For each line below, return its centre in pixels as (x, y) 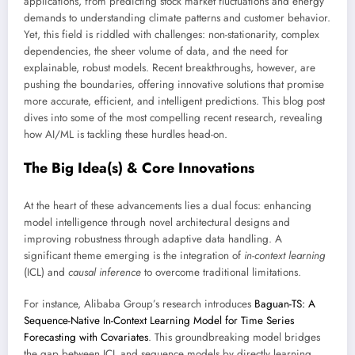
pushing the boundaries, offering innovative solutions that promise (174, 84)
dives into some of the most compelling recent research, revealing (173, 117)
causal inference (105, 272)
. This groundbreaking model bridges (234, 337)
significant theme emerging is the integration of (134, 255)
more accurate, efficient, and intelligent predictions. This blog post (174, 101)
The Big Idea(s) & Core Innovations (139, 168)
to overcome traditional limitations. (221, 272)
